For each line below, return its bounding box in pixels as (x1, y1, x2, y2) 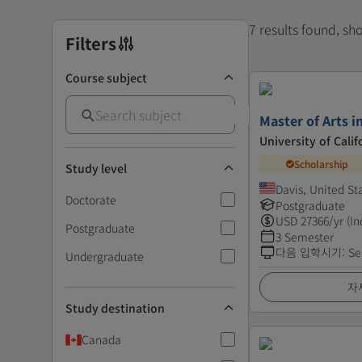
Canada (82, 330, 121, 347)
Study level (65, 159, 127, 176)
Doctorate (65, 191, 116, 208)
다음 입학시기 (276, 243, 342, 260)
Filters (65, 31, 116, 55)
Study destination (65, 299, 165, 316)
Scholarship (294, 157, 349, 171)
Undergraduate (65, 247, 144, 264)
